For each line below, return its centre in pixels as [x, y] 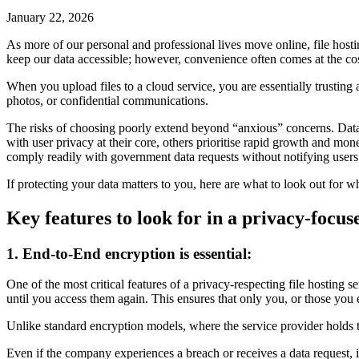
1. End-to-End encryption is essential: [129, 253]
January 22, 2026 [50, 17]
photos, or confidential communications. [107, 100]
